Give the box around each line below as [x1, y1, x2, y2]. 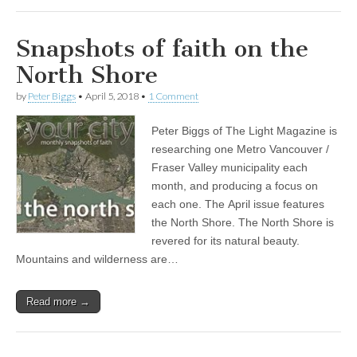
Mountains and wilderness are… [16, 252, 178, 265]
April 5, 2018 [85, 89, 139, 102]
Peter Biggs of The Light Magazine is [151, 124, 337, 137]
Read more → [26, 295, 90, 308]
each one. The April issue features [151, 197, 324, 210]
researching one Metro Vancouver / [151, 142, 329, 155]
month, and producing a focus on [151, 178, 318, 192]
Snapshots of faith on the [16, 33, 308, 63]
